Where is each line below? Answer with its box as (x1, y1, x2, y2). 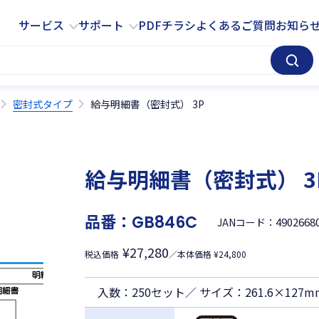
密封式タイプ (13, 97, 73, 111)
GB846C (132, 211, 198, 234)
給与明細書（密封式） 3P (90, 97, 204, 111)
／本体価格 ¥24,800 (169, 248, 247, 260)
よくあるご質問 (196, 16, 276, 33)
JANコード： (217, 215, 276, 229)
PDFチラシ (138, 16, 196, 33)
